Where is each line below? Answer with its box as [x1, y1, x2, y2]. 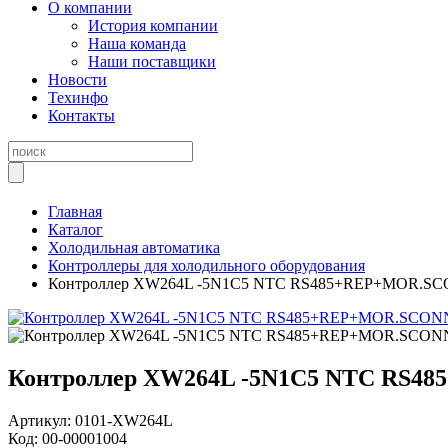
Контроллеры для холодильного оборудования [48, 257, 365, 274]
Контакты [48, 107, 115, 124]
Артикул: [8, 411, 75, 429]
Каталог [48, 221, 103, 238]
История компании [88, 17, 218, 34]
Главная [48, 203, 102, 220]
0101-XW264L [75, 411, 173, 429]
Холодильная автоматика [48, 239, 220, 256]
